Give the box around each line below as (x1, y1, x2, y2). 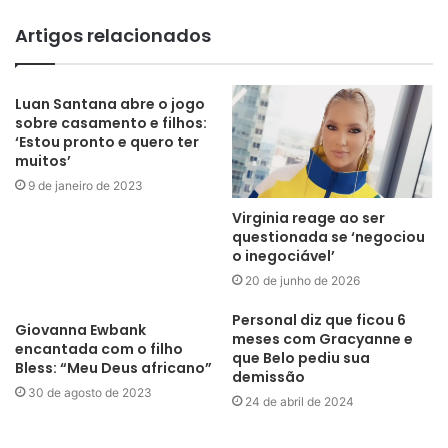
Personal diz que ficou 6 (232, 309, 406, 330)
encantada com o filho (15, 338, 183, 359)
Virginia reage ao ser (232, 207, 385, 228)
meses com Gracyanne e (232, 328, 413, 349)
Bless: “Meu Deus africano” (15, 357, 212, 378)
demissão (232, 366, 305, 387)
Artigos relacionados (15, 23, 211, 49)
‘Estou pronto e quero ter (15, 132, 199, 153)
